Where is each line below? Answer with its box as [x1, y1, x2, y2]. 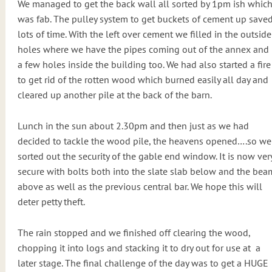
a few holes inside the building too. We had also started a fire [17, 58, 271, 70]
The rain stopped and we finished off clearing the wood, [17, 226, 250, 239]
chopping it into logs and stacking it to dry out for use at [17, 242, 251, 254]
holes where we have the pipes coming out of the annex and [17, 43, 269, 55]
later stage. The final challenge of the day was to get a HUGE [17, 257, 268, 269]
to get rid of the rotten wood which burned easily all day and [17, 73, 268, 86]
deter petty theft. [17, 195, 85, 208]
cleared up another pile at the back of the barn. [17, 89, 212, 101]
